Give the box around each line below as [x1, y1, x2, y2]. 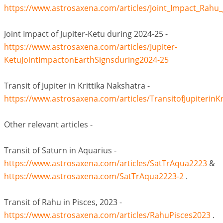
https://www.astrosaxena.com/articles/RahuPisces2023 [3, 210, 211, 221]
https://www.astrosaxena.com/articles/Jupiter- [3, 41, 177, 52]
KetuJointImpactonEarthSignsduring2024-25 [3, 54, 169, 65]
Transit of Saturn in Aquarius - [3, 145, 116, 156]
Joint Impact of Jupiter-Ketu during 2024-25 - [3, 28, 168, 39]
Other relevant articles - [3, 119, 93, 130]
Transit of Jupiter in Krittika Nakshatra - [3, 80, 150, 91]
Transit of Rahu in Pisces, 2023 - [3, 197, 122, 208]
